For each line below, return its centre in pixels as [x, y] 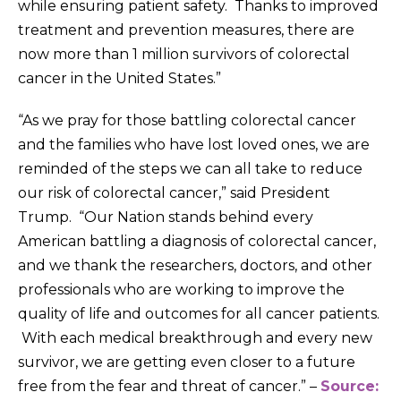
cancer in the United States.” [119, 78]
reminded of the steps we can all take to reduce [190, 168]
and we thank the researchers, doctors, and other [195, 265]
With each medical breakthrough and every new [195, 337]
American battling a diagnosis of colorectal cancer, [197, 241]
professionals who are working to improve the [181, 289]
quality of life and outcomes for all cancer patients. [199, 313]
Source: [350, 386]
